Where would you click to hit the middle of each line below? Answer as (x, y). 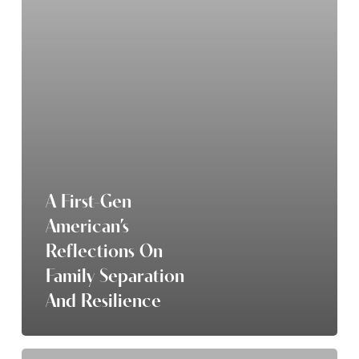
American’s (87, 224)
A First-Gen (88, 199)
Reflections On (104, 249)
